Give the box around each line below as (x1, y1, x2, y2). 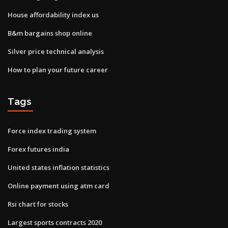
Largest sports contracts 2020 (8, 217, 102, 227)
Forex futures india (8, 144, 69, 154)
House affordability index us (8, 10, 99, 19)
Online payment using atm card (8, 181, 109, 190)
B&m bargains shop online (8, 28, 92, 38)
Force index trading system (8, 126, 96, 135)
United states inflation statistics (8, 162, 109, 172)
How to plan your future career (8, 65, 108, 74)
